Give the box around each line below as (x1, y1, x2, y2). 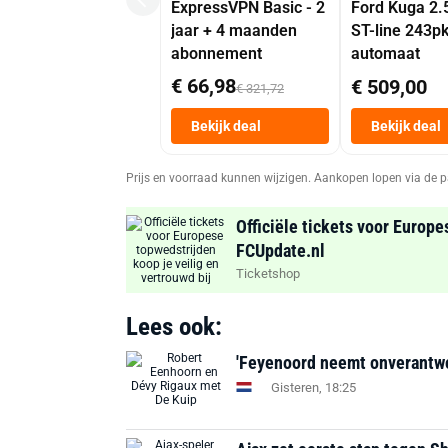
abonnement (171, 44, 262, 63)
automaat (351, 44, 420, 63)
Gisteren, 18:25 (271, 379, 356, 395)
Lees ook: (126, 312, 222, 341)
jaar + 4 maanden (171, 21, 297, 40)
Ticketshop (236, 266, 300, 281)
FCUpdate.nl (236, 240, 325, 261)
